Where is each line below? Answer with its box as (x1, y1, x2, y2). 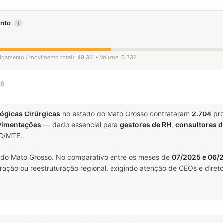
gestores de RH (120, 120, 171, 129)
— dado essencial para (41, 120, 120, 129)
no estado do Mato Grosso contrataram (60, 110, 192, 118)
